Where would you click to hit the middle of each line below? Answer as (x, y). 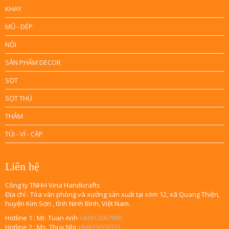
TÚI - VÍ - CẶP (24, 134)
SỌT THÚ (19, 98)
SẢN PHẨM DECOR (33, 62)
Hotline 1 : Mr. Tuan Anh (42, 217)
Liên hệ (22, 166)
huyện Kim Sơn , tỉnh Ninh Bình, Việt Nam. (68, 203)
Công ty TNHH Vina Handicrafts (53, 185)
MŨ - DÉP (19, 26)
